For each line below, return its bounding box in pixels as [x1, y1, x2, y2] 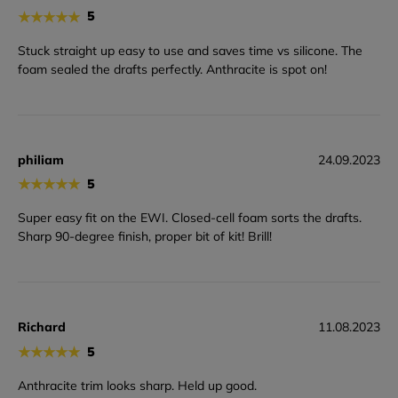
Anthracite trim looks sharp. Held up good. [18, 378, 257, 394]
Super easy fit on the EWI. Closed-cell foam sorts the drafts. [18, 210, 362, 227]
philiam [18, 151, 64, 168]
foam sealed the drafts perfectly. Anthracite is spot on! [18, 60, 327, 77]
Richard [18, 319, 66, 336]
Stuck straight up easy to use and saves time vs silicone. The [18, 42, 362, 59]
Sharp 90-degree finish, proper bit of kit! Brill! [18, 228, 272, 245]
